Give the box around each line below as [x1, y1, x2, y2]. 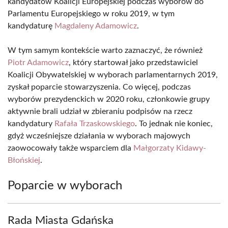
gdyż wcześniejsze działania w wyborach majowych [8, 132, 190, 140]
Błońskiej [8, 156, 40, 164]
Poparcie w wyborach [8, 180, 122, 192]
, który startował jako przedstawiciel [69, 59, 198, 67]
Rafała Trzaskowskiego [54, 120, 135, 128]
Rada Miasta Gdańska [8, 215, 113, 226]
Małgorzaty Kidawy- [133, 144, 206, 152]
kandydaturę [8, 22, 54, 30]
